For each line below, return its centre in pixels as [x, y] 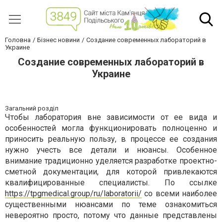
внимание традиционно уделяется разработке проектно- [111, 161]
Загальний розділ [32, 109]
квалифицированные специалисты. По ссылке [111, 183]
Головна [18, 40]
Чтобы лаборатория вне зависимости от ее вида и [111, 117]
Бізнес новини [58, 40]
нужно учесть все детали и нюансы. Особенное [111, 150]
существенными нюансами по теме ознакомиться [111, 205]
